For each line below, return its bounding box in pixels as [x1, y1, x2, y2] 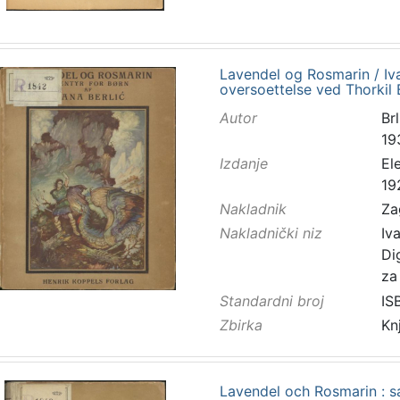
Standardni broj [219, 291, 324, 310]
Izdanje [219, 154, 268, 172]
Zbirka [219, 315, 262, 334]
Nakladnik [219, 200, 287, 219]
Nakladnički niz [219, 224, 322, 243]
